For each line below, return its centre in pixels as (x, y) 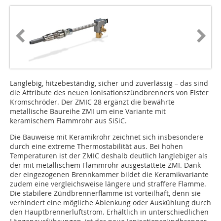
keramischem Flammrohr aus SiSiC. (68, 121)
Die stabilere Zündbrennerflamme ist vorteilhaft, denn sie (105, 193)
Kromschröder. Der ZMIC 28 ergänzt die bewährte (92, 102)
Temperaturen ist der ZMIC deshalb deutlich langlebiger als (109, 156)
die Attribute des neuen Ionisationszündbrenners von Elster (109, 93)
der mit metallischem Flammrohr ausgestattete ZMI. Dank (105, 165)
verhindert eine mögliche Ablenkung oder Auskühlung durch (110, 203)
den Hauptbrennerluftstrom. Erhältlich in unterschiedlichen (109, 212)
